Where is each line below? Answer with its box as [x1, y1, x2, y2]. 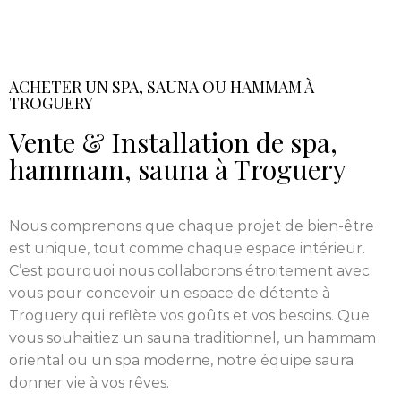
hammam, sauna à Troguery [9, 150, 346, 187]
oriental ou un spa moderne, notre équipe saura [9, 351, 354, 369]
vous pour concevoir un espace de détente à [9, 284, 330, 302]
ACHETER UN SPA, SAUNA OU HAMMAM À [9, 75, 314, 98]
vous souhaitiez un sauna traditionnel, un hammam [9, 328, 376, 346]
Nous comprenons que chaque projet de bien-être [9, 217, 374, 235]
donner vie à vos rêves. [9, 373, 169, 391]
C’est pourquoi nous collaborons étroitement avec [9, 261, 370, 279]
